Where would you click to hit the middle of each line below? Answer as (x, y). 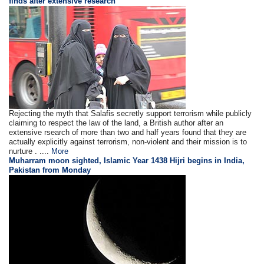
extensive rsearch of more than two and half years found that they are (128, 133)
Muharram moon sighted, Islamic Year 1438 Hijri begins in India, (127, 161)
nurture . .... (30, 151)
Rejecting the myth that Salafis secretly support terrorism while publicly (131, 114)
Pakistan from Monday (50, 170)
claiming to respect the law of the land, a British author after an (116, 123)
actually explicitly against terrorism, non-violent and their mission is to (128, 142)
